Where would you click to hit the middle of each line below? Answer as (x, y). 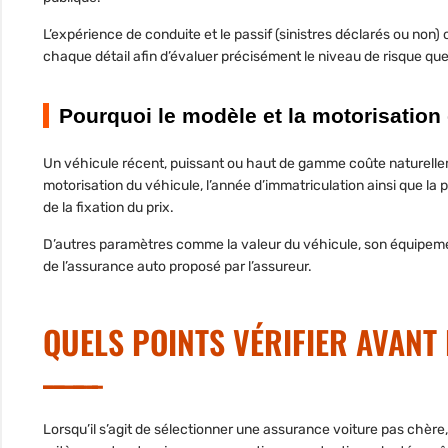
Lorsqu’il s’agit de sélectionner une (153, 430)
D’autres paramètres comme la (142, 245)
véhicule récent (114, 164)
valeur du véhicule (299, 245)
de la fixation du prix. (108, 208)
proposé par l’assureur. (239, 267)
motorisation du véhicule (121, 186)
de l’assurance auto (104, 267)
